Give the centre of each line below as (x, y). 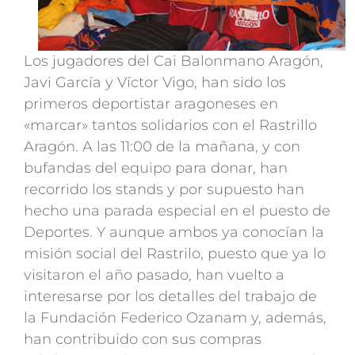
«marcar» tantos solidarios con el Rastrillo (170, 126)
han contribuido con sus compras (143, 340)
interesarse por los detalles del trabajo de (170, 297)
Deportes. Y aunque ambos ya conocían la (174, 233)
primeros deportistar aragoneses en (151, 104)
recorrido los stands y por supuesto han (164, 190)
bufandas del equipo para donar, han (156, 168)
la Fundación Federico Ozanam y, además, (175, 318)
